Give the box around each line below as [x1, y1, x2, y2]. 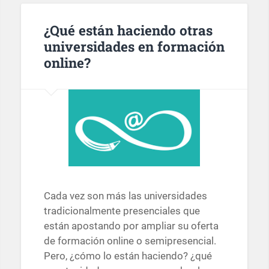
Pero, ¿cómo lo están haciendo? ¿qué [43, 250, 212, 262]
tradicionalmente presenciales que [43, 205, 200, 217]
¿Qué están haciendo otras [43, 20, 213, 39]
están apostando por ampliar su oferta [43, 220, 219, 232]
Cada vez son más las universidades [43, 190, 207, 202]
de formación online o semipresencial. [43, 235, 216, 247]
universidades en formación [43, 37, 225, 55]
